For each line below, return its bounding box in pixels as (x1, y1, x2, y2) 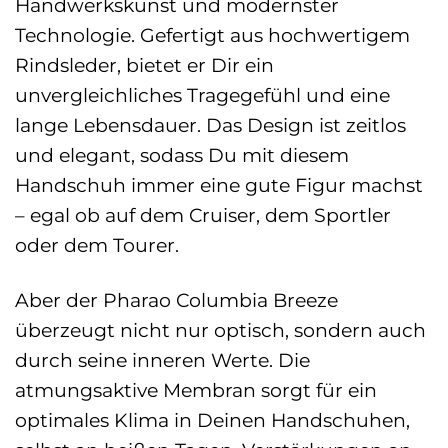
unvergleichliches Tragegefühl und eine (15, 82, 390, 107)
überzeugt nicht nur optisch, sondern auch (15, 317, 426, 342)
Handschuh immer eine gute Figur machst (15, 172, 423, 197)
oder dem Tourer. (15, 232, 179, 257)
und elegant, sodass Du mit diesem (15, 142, 349, 167)
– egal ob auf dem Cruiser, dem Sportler (15, 202, 391, 227)
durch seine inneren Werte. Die (15, 347, 310, 372)
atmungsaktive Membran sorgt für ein (15, 377, 377, 402)
